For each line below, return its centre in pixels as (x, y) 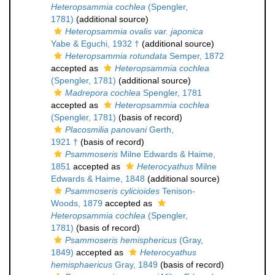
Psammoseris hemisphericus (121, 240)
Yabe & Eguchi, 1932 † (95, 44)
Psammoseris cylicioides (112, 191)
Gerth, (160, 130)
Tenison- (177, 191)
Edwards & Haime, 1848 (98, 179)
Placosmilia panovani (106, 130)
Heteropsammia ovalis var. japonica (134, 31)
